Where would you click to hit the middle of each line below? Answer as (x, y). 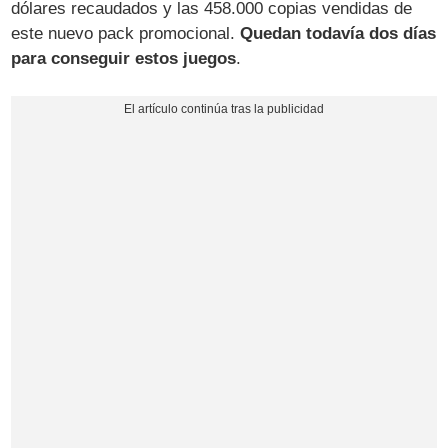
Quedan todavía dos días (338, 34)
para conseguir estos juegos (124, 59)
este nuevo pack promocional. (126, 34)
